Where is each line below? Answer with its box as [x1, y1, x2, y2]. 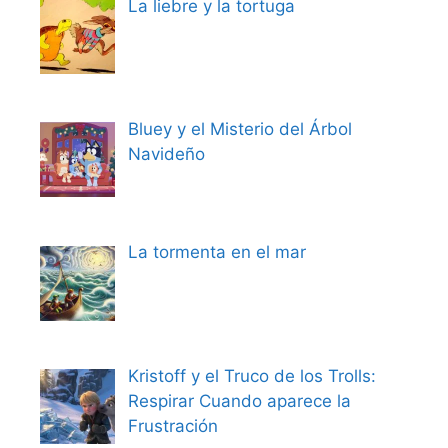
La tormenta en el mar [127, 242, 306, 263]
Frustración [127, 415, 218, 436]
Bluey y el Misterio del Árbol [127, 119, 352, 140]
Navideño [127, 144, 205, 165]
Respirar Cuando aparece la [127, 390, 351, 411]
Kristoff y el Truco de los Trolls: [127, 365, 376, 386]
